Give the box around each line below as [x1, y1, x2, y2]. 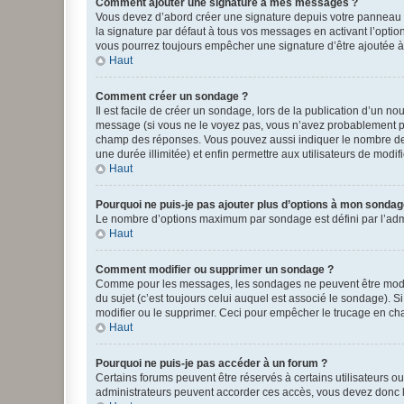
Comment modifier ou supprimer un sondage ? [96, 263, 334, 276]
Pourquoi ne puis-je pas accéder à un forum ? [96, 357, 327, 370]
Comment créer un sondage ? [96, 90, 248, 103]
